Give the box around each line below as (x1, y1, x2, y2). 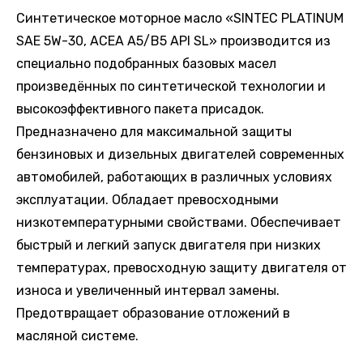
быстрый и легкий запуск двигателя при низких (16, 237, 321, 253)
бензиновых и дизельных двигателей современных (16, 146, 344, 162)
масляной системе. (16, 327, 139, 344)
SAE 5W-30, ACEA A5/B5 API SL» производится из (16, 32, 331, 49)
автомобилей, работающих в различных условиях (16, 169, 332, 185)
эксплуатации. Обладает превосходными (16, 191, 279, 207)
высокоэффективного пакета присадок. (16, 100, 264, 117)
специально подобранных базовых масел (16, 55, 276, 71)
